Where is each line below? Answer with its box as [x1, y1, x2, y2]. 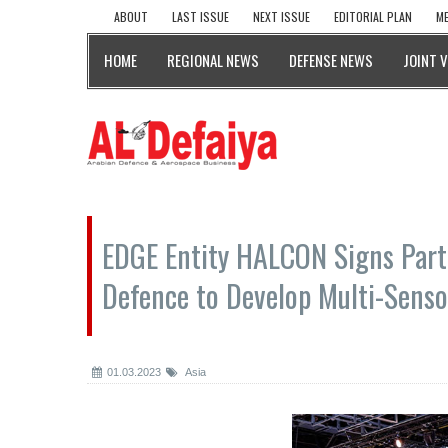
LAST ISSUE [172, 8, 229, 25]
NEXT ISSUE [253, 8, 310, 25]
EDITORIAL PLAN [334, 8, 412, 25]
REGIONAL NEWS [167, 49, 259, 71]
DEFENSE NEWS [289, 49, 373, 71]
